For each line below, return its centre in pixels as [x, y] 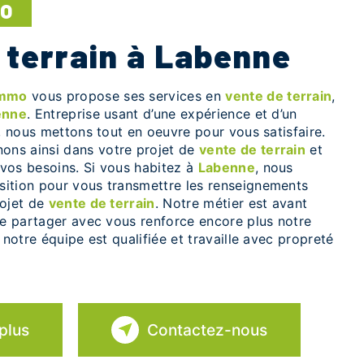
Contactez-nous [208, 330]
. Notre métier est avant [231, 203]
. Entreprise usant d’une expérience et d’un [162, 114]
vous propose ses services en [126, 96]
